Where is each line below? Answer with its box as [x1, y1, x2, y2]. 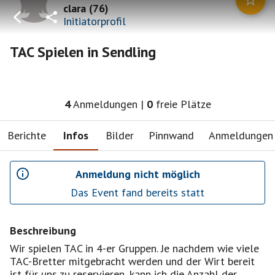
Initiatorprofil [63, 14, 126, 28]
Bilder [106, 128, 134, 142]
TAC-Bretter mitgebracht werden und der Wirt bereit [10, 254, 255, 268]
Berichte [7, 128, 46, 142]
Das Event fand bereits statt [71, 185, 204, 199]
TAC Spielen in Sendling [10, 42, 156, 61]
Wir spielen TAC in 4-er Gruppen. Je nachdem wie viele [10, 241, 259, 255]
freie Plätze [155, 97, 211, 111]
